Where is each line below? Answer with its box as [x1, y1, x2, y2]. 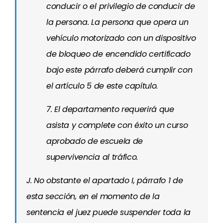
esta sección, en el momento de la [26, 191, 160, 202]
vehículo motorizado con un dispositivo [46, 32, 196, 44]
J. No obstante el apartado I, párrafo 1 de [26, 175, 183, 186]
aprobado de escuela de [46, 135, 143, 147]
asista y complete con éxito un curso [46, 119, 188, 131]
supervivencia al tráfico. [46, 151, 138, 163]
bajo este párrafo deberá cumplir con [46, 64, 193, 76]
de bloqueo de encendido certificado [46, 48, 191, 60]
